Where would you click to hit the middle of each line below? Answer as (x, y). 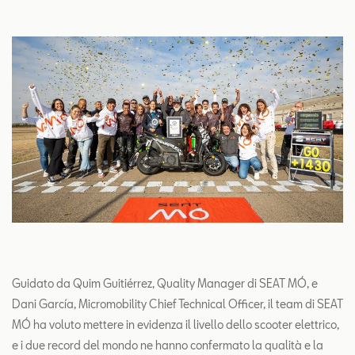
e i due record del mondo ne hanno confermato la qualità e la (168, 345)
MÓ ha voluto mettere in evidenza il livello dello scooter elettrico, (176, 325)
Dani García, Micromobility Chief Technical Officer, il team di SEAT (177, 304)
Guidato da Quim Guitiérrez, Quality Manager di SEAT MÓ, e (165, 284)
